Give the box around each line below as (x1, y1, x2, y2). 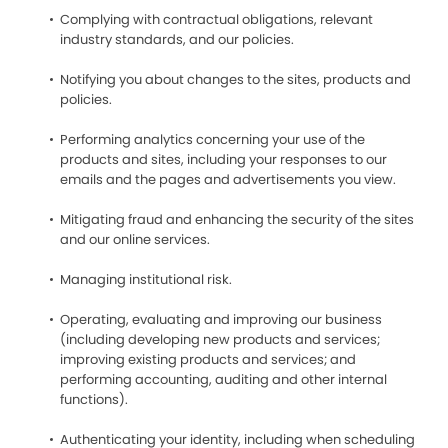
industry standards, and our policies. (60, 30, 294, 49)
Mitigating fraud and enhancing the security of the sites (60, 210, 414, 229)
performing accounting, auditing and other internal (60, 370, 387, 389)
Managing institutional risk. (60, 270, 232, 289)
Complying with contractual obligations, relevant (60, 10, 373, 29)
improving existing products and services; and (60, 350, 356, 369)
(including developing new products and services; (60, 330, 380, 349)
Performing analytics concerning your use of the (60, 130, 365, 149)
